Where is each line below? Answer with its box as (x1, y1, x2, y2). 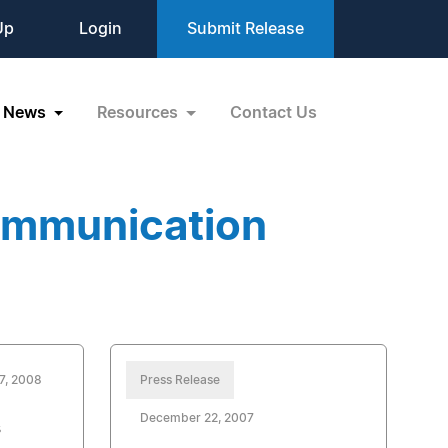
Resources (97, 104, 183, 121)
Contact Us (230, 104, 317, 121)
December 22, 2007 (139, 412, 254, 424)
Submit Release (187, 21, 304, 37)
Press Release (139, 374, 220, 386)
